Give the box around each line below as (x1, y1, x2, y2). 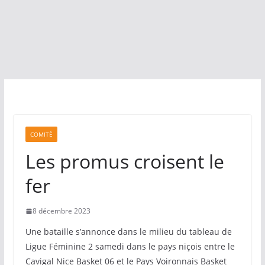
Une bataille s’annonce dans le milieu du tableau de (25, 226, 232, 237)
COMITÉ (30, 130, 53, 138)
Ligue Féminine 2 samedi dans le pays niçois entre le (25, 241, 235, 252)
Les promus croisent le (25, 148, 224, 174)
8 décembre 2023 (32, 206, 91, 216)
